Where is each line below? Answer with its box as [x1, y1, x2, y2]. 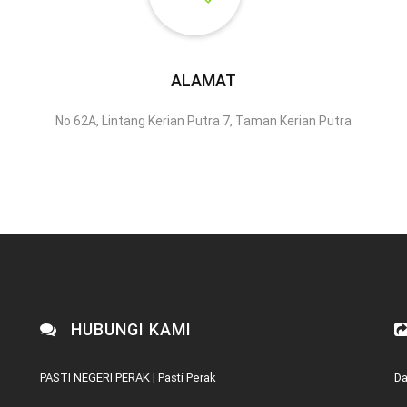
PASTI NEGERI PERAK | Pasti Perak [40, 370, 216, 386]
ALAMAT [171, 70, 236, 92]
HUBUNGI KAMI [66, 319, 192, 341]
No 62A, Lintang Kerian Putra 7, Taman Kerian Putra [55, 113, 352, 130]
